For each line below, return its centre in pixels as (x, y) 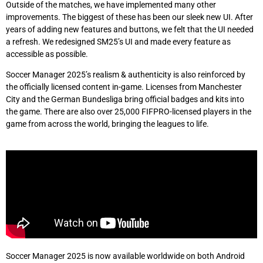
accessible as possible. (47, 54)
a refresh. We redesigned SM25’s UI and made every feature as (118, 41)
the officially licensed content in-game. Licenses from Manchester (124, 87)
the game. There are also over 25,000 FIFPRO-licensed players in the (129, 111)
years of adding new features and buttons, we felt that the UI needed (130, 29)
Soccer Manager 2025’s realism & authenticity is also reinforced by (126, 74)
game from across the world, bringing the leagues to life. (107, 124)
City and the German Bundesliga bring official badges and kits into (125, 99)
